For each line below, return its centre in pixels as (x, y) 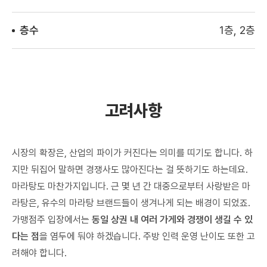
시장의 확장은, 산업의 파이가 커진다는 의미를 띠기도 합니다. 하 (132, 153)
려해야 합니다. (39, 253)
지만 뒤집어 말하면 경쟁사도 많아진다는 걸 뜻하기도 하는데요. (130, 170)
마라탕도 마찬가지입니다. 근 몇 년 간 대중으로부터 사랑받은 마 (131, 187)
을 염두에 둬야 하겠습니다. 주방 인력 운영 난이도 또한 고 (147, 237)
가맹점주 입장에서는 (52, 220)
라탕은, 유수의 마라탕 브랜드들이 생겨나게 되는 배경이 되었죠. (131, 203)
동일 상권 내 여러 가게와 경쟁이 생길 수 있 (172, 220)
